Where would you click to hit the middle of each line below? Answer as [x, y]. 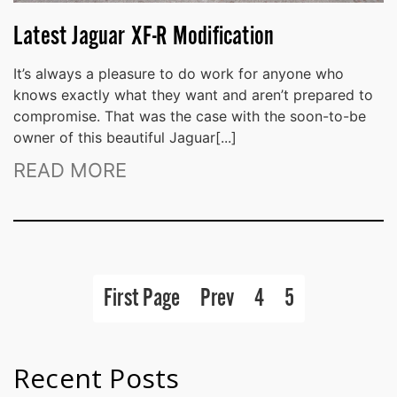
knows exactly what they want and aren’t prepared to [193, 94]
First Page [141, 298]
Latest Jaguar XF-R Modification [144, 37]
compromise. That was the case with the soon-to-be [190, 116]
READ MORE [70, 170]
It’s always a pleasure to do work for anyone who [179, 73]
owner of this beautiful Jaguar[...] [125, 137]
